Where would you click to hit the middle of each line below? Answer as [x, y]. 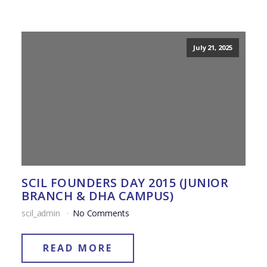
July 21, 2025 [212, 47]
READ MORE [78, 248]
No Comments [101, 213]
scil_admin [42, 213]
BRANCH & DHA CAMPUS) [97, 196]
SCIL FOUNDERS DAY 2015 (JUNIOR [125, 183]
